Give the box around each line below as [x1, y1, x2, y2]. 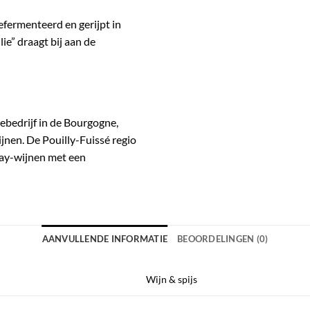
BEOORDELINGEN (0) [177, 232, 268, 244]
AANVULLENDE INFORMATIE [42, 232, 168, 244]
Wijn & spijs [146, 273, 198, 285]
